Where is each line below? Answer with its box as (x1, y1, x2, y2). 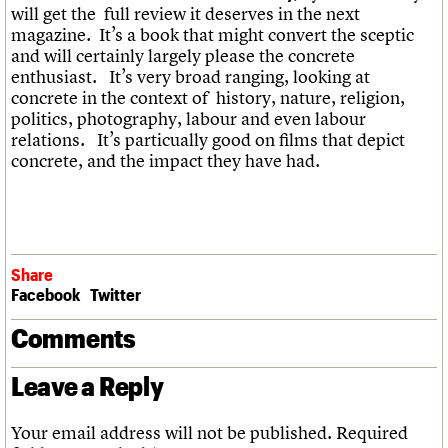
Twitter (90, 283, 141, 304)
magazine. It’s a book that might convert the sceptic (11, 22, 414, 46)
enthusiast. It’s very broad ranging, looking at (11, 64, 370, 88)
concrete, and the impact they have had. (11, 148, 320, 172)
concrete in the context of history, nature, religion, (11, 85, 405, 109)
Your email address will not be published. (11, 420, 332, 444)
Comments (11, 321, 136, 353)
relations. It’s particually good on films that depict (11, 127, 405, 151)
